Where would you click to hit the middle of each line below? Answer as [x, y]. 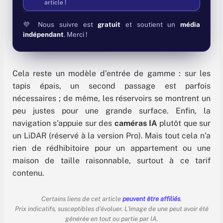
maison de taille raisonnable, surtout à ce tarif [111, 161]
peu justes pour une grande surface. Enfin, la [111, 111]
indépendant [43, 34]
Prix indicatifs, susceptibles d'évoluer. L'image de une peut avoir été [111, 209]
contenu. [28, 173]
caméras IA [136, 123]
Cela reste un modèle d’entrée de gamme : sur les [111, 74]
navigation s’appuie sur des [63, 123]
